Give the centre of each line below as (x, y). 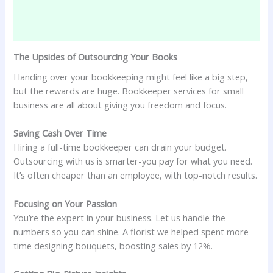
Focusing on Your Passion (66, 203)
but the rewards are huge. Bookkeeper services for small (129, 91)
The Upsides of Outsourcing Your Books (96, 56)
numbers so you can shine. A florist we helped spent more (131, 231)
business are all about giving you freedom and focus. (120, 105)
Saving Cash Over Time (60, 133)
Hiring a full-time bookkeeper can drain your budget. (120, 147)
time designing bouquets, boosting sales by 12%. (113, 245)
